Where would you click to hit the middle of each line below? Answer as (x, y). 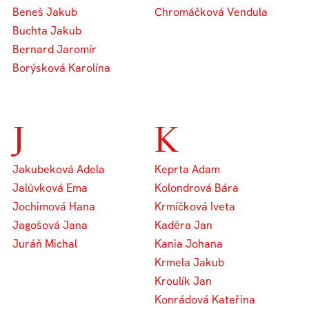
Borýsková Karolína (62, 68)
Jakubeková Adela (59, 169)
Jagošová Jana (50, 225)
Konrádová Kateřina (205, 299)
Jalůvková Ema (50, 188)
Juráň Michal (45, 243)
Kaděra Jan (183, 225)
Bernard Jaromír (55, 49)
